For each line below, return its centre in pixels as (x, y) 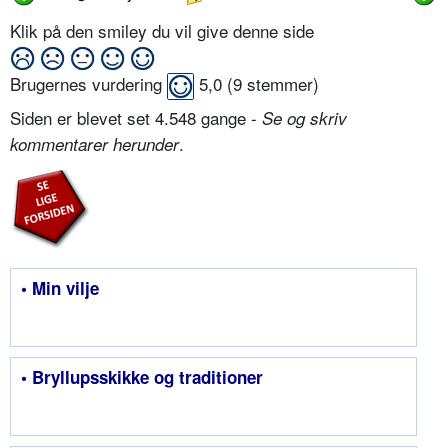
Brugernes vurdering (88, 84)
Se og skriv (304, 118)
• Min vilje (60, 288)
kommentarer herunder (94, 144)
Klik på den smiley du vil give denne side (164, 30)
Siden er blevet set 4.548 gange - (136, 118)
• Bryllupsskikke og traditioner (142, 377)
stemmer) (280, 84)
